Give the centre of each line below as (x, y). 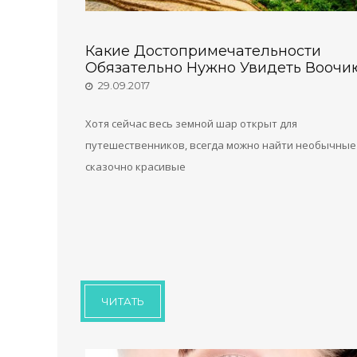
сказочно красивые (135, 166)
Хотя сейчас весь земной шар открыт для (191, 123)
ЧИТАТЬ (123, 301)
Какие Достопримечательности (203, 51)
